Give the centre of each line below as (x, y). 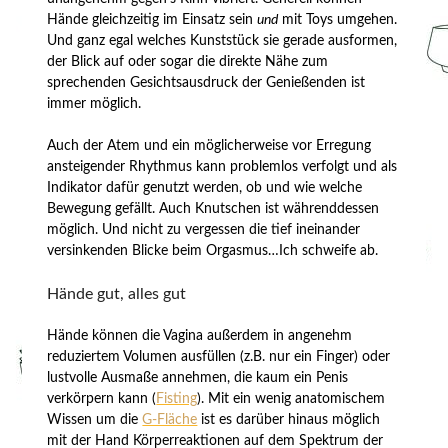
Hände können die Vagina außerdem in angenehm (200, 335)
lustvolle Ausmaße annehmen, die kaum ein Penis (198, 377)
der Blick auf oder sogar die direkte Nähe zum (188, 61)
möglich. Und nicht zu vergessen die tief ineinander (204, 229)
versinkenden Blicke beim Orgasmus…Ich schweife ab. (213, 250)
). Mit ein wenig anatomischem (291, 398)
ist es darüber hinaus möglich (289, 419)
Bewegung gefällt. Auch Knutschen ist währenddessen (213, 208)
